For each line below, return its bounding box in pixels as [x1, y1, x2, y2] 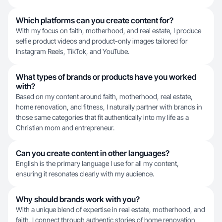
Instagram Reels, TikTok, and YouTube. [16, 47, 129, 55]
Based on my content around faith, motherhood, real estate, [16, 92, 193, 101]
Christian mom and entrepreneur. [16, 123, 114, 132]
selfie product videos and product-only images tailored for [16, 37, 188, 45]
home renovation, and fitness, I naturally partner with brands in [16, 103, 202, 111]
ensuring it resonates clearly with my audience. [16, 169, 154, 178]
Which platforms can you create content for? [16, 15, 173, 25]
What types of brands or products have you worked [16, 72, 196, 82]
